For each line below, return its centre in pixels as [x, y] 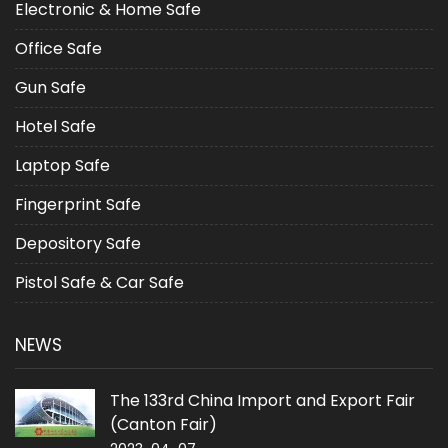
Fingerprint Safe [78, 205]
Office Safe [58, 49]
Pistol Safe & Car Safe [99, 283]
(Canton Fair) [163, 425]
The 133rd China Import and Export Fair [262, 401]
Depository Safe [78, 244]
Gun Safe [50, 88]
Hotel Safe [55, 127]
